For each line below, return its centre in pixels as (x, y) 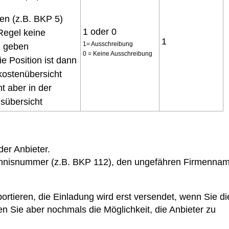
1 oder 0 (100, 32)
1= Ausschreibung (108, 44)
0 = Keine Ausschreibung (118, 54)
